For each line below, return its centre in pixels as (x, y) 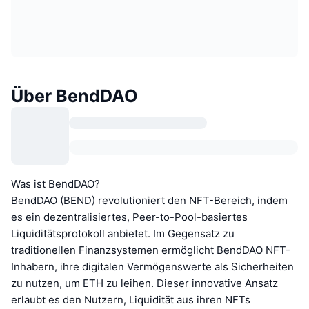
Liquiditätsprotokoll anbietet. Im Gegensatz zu (123, 233)
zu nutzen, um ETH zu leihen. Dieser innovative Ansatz (144, 283)
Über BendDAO (74, 96)
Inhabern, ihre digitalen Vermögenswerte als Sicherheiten (152, 266)
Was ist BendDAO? (56, 183)
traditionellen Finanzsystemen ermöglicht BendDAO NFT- (151, 250)
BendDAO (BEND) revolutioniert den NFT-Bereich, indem (149, 200)
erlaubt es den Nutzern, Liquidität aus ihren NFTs (131, 299)
